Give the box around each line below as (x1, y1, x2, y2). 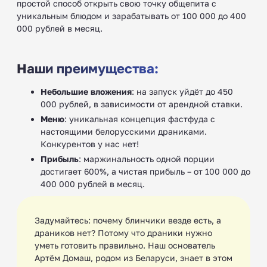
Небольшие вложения (41, 86, 132, 97)
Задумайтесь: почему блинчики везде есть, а (35, 215, 221, 225)
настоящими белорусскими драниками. (41, 126, 207, 136)
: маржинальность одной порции (79, 153, 215, 164)
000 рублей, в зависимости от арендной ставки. (41, 98, 243, 109)
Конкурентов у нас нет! (41, 138, 139, 149)
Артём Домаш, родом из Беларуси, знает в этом (35, 252, 232, 263)
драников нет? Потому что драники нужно (35, 227, 212, 238)
